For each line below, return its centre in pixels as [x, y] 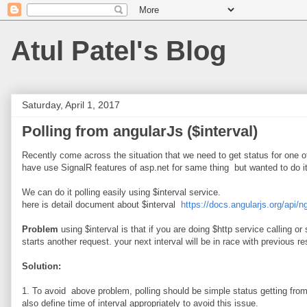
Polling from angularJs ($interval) [140, 131]
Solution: [41, 266]
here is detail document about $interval [101, 205]
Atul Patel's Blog [119, 51]
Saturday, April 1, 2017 [71, 105]
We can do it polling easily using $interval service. [121, 192]
